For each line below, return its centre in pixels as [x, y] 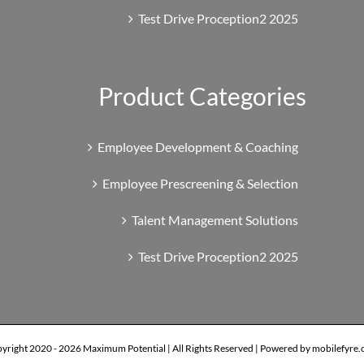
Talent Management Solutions [215, 219]
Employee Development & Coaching [198, 146]
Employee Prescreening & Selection [201, 183]
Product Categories [203, 95]
